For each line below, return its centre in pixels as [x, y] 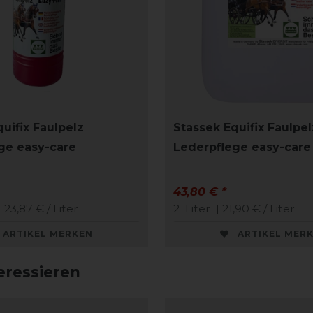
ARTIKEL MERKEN [48, 234]
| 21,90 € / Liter [254, 209]
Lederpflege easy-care [242, 147]
